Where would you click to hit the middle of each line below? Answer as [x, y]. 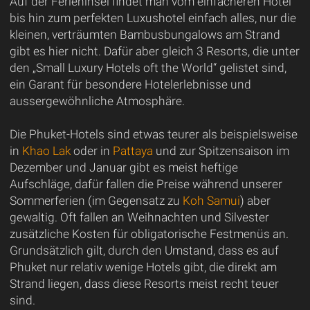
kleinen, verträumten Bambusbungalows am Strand [145, 34]
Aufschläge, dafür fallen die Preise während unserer [146, 184]
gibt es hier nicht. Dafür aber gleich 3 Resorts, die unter [154, 51]
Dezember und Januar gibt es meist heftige [124, 167]
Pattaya [133, 151]
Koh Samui [211, 200]
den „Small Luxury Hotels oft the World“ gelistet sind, [148, 67]
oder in [91, 151]
